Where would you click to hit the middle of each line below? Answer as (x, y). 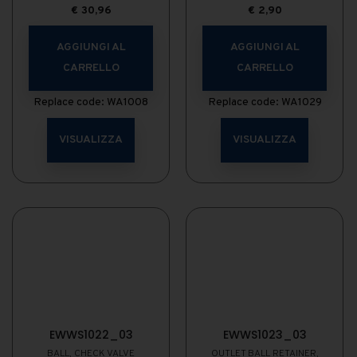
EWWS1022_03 (91, 335)
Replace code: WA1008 (91, 102)
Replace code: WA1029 (265, 102)
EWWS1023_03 (265, 335)
